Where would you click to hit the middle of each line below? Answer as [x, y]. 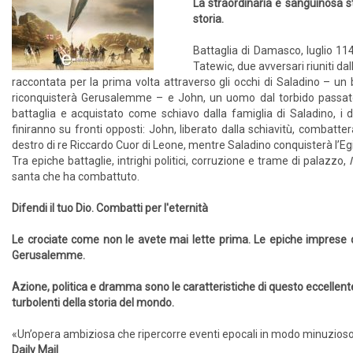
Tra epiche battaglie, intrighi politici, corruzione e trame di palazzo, [180, 161]
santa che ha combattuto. [76, 176]
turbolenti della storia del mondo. [93, 303]
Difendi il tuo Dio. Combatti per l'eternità [110, 208]
